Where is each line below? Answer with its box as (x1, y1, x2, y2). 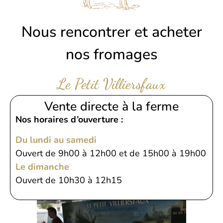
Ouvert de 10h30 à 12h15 (15, 174, 122, 187)
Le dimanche (15, 161, 69, 173)
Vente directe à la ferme (44, 98, 179, 115)
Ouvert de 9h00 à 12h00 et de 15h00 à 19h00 (15, 147, 206, 160)
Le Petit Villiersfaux (57, 74, 166, 93)
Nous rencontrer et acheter (21, 21, 202, 42)
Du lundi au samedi (15, 134, 97, 146)
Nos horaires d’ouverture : (15, 113, 123, 125)
